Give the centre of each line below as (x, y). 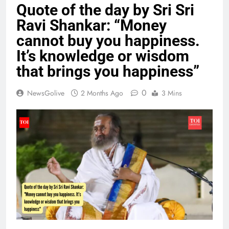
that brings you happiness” (108, 71)
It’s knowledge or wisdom (103, 56)
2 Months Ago (102, 93)
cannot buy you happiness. (108, 40)
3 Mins (172, 93)
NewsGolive (46, 93)
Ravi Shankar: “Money (91, 25)
